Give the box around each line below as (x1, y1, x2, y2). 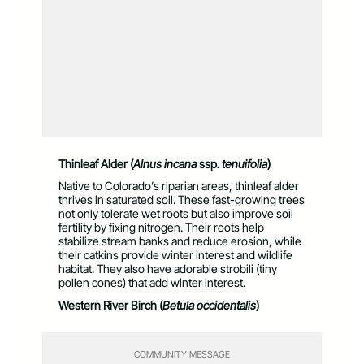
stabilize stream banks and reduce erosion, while (58, 234, 301, 249)
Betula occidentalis (162, 297, 256, 312)
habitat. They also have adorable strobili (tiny (58, 262, 277, 276)
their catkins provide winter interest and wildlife (58, 248, 292, 262)
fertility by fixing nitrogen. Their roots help (58, 220, 264, 235)
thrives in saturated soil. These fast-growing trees (58, 193, 305, 207)
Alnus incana (133, 156, 199, 171)
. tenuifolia (217, 156, 267, 171)
